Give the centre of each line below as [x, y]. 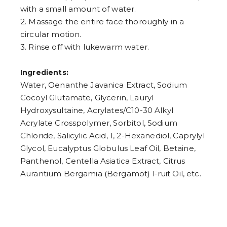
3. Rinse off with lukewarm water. [85, 47]
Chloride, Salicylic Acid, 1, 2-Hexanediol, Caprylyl [112, 136]
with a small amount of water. [78, 9]
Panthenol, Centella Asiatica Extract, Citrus [103, 161]
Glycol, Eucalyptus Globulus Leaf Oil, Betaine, [108, 148]
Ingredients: [44, 73]
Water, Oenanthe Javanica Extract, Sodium [104, 85]
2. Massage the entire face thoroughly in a [102, 22]
